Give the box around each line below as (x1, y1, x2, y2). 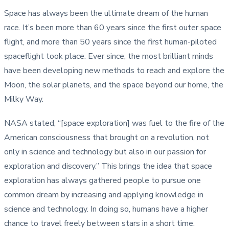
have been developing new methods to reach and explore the (4, 65, 224, 76)
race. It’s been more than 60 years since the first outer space (4, 22, 221, 33)
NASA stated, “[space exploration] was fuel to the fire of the (4, 118, 224, 129)
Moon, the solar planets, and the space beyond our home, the (4, 79, 223, 90)
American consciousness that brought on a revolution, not (4, 132, 209, 144)
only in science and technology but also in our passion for (4, 146, 206, 158)
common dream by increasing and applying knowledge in (4, 189, 203, 201)
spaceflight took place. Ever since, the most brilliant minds (4, 51, 213, 62)
